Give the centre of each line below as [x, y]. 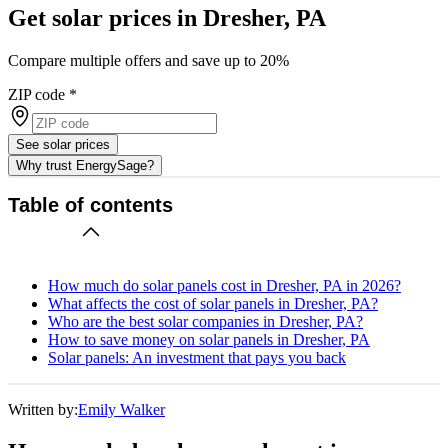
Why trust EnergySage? [85, 165]
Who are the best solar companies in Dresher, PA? [205, 321]
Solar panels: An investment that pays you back [197, 357]
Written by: [43, 409]
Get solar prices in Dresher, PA [167, 17]
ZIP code [36, 94]
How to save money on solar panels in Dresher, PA [209, 339]
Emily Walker [121, 409]
